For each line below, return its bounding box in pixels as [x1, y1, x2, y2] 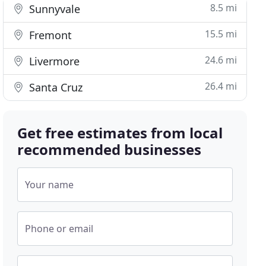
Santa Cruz [26, 80, 83, 94]
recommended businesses [17, 140, 202, 159]
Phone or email [25, 222, 94, 235]
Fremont [26, 28, 72, 42]
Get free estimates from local [17, 123, 223, 142]
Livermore [26, 54, 80, 68]
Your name [25, 178, 74, 191]
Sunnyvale [26, 2, 81, 16]
